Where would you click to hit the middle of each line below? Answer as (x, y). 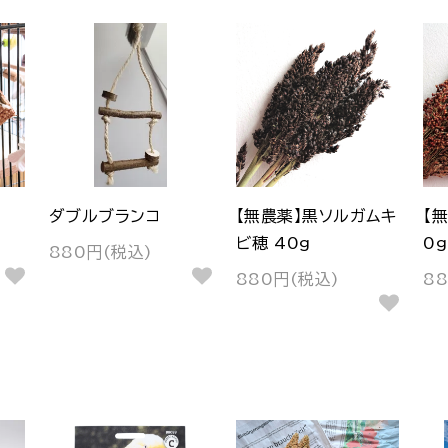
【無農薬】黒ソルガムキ (316, 215)
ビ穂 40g (273, 242)
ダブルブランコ (104, 215)
